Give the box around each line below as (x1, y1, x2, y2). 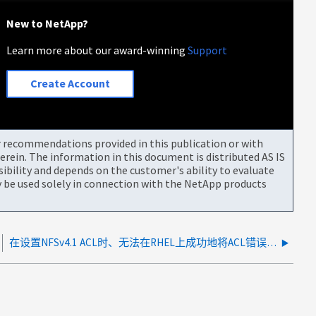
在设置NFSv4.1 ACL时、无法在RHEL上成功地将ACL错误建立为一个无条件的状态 (267, 235, 276, 249)
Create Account (30, 76, 111, 91)
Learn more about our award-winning (6, 42, 188, 57)
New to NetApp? (6, 16, 89, 30)
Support (188, 42, 228, 57)
